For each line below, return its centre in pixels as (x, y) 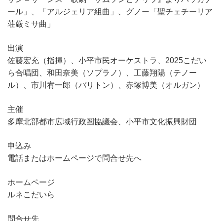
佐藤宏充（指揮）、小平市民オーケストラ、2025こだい (107, 60)
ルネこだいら (31, 194)
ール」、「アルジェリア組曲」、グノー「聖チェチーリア (110, 11)
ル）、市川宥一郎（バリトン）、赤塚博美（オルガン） (106, 85)
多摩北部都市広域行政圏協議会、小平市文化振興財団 (102, 121)
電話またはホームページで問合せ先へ (74, 158)
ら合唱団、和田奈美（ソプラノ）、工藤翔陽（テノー (102, 73)
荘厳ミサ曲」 (31, 24)
